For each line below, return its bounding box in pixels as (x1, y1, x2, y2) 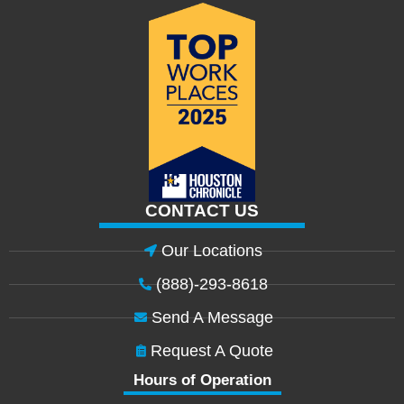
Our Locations (161, 241, 263, 260)
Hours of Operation (133, 371, 271, 389)
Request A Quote (151, 341, 274, 360)
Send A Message (151, 308, 273, 326)
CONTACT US (145, 200, 259, 220)
